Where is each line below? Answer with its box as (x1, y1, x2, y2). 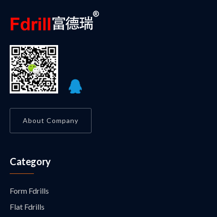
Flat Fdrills (10, 202, 45, 212)
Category (10, 155, 51, 168)
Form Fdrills (10, 186, 49, 196)
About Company (23, 116, 78, 125)
